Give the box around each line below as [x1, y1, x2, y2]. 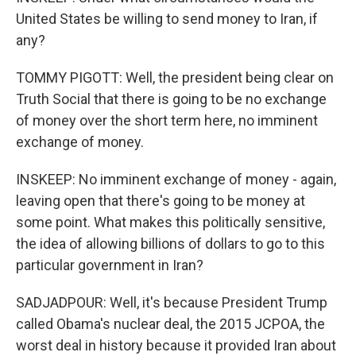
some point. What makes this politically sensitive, [16, 214, 325, 230]
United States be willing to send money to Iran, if [16, 10, 318, 27]
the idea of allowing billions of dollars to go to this [16, 235, 325, 252]
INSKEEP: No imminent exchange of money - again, [16, 171, 336, 188]
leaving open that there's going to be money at [16, 192, 305, 209]
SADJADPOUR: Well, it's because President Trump [16, 294, 327, 311]
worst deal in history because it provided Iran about [16, 337, 336, 354]
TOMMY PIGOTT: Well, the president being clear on [16, 69, 334, 86]
